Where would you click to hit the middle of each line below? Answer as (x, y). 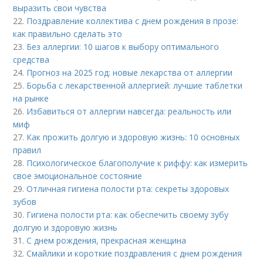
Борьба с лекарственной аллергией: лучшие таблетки (135, 85)
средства (31, 59)
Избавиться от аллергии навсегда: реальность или (129, 111)
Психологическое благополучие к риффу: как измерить (137, 163)
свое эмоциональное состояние (78, 176)
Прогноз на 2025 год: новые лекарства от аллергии (130, 72)
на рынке (31, 98)
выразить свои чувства (60, 8)
